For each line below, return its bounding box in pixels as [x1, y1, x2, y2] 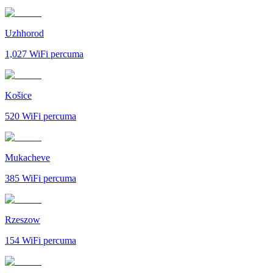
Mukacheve [5, 152, 50, 163]
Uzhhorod [5, 27, 44, 38]
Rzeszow [5, 214, 40, 225]
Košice [5, 90, 32, 101]
